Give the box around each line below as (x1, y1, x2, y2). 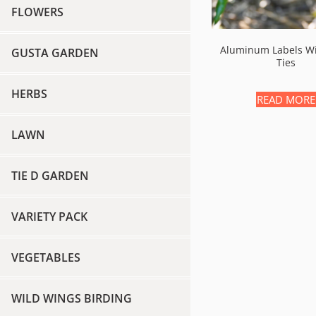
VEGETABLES (11, 250, 80, 265)
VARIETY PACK (11, 209, 87, 224)
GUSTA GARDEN (11, 45, 99, 61)
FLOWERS (11, 4, 63, 20)
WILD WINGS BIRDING (11, 291, 132, 306)
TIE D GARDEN (11, 168, 89, 183)
